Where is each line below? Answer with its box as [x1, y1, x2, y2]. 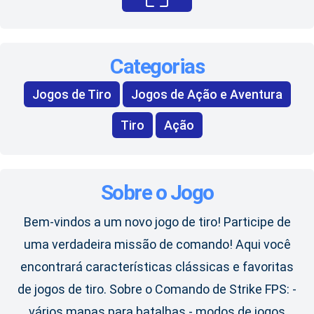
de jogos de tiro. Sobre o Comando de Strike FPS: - [18, 282, 296, 297]
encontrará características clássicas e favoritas [20, 259, 294, 275]
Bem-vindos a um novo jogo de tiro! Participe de [23, 214, 291, 230]
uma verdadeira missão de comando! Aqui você [23, 237, 291, 252]
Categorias [110, 54, 204, 79]
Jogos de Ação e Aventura [130, 87, 282, 102]
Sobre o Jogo [100, 180, 214, 205]
